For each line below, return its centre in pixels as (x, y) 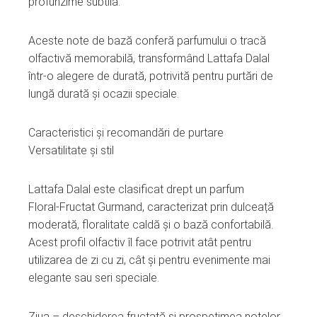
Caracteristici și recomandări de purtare (126, 132)
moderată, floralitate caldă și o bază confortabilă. (151, 224)
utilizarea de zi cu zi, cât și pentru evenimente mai (149, 260)
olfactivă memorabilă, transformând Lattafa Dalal (149, 58)
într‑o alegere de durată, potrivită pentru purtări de (151, 76)
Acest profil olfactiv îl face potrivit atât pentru (140, 242)
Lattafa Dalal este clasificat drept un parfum (136, 189)
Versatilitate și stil (71, 150)
